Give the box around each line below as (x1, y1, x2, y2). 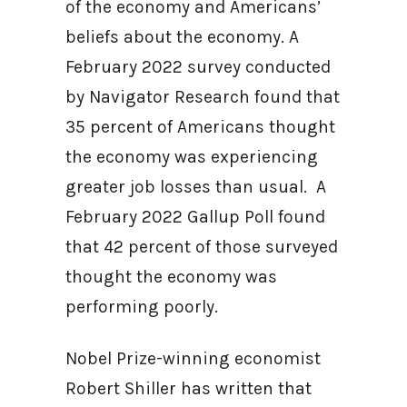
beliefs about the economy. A (65, 26, 299, 47)
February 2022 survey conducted (65, 56, 331, 77)
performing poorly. (65, 296, 236, 317)
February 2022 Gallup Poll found (65, 206, 325, 227)
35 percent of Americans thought (65, 116, 335, 137)
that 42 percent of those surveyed (65, 236, 338, 257)
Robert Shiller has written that (65, 378, 312, 399)
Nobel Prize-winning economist (65, 348, 321, 369)
